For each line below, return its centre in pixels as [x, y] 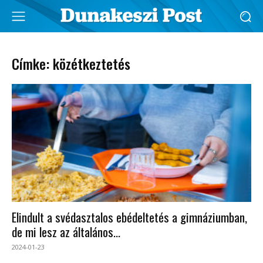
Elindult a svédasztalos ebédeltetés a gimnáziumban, [129, 217]
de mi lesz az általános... [66, 232]
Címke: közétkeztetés [71, 63]
